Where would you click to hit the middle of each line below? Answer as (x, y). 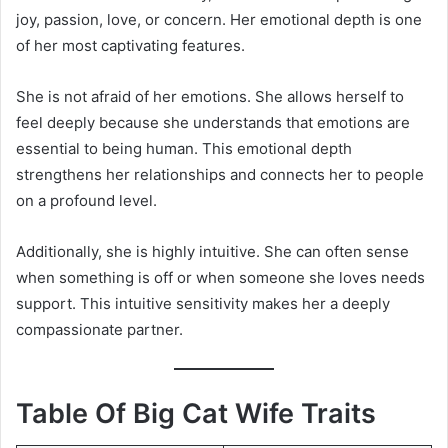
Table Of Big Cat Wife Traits (196, 413)
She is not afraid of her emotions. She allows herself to (210, 96)
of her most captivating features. (130, 45)
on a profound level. (86, 200)
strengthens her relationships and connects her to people (220, 174)
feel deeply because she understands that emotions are (213, 122)
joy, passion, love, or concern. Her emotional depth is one (219, 19)
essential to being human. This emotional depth (184, 148)
